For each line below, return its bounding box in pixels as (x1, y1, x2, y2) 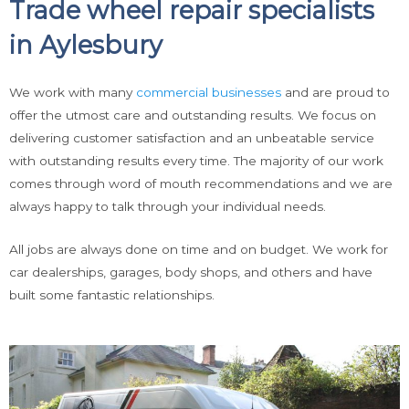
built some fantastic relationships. (9, 287, 215, 302)
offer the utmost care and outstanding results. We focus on (9, 107, 376, 122)
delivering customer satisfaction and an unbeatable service (9, 130, 374, 145)
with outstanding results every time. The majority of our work (9, 152, 383, 168)
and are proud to (281, 84, 390, 100)
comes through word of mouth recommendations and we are (9, 175, 393, 191)
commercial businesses (136, 84, 281, 100)
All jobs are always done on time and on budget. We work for (9, 241, 388, 257)
